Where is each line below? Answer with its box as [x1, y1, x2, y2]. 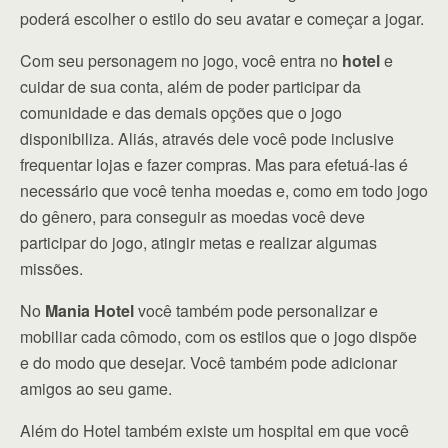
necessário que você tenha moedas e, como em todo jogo [20, 179, 428, 203]
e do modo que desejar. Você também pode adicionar [20, 351, 397, 375]
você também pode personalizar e [134, 299, 378, 323]
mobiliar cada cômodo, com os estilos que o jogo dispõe [20, 325, 417, 349]
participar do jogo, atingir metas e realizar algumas [20, 231, 377, 255]
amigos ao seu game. [20, 377, 172, 401]
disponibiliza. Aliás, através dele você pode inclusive [20, 127, 394, 151]
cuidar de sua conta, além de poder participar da [20, 75, 361, 99]
